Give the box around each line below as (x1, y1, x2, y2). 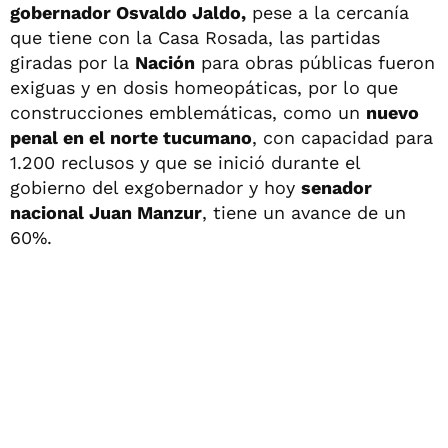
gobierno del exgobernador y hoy (10, 177, 301, 198)
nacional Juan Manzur (10, 202, 202, 223)
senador (301, 177, 372, 198)
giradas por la (10, 52, 135, 73)
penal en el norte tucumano (10, 127, 252, 148)
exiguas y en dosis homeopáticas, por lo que (10, 77, 398, 98)
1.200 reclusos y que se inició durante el (10, 152, 360, 173)
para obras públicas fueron (195, 52, 435, 73)
